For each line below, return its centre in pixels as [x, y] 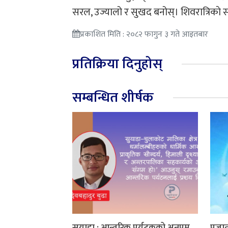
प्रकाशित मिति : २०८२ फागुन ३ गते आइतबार [144, 34]
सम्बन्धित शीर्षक [113, 97]
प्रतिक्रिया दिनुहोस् [117, 64]
